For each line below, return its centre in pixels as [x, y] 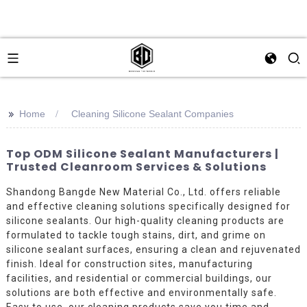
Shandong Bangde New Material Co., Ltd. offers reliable [143, 192]
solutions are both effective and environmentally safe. [141, 292]
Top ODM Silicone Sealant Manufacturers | [142, 154]
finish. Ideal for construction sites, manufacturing [129, 263]
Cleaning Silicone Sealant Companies [152, 114]
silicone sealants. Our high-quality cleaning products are [145, 220]
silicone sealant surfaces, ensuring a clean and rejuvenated [153, 249]
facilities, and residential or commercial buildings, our [139, 278]
